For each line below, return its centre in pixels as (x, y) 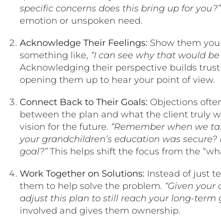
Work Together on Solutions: (82, 173)
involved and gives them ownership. (100, 210)
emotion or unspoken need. (81, 20)
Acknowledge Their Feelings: (84, 43)
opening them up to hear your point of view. (117, 80)
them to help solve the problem (90, 186)
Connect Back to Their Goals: (84, 102)
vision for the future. (65, 127)
